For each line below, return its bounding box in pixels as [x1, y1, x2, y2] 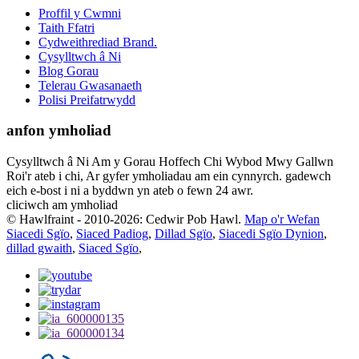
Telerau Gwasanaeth [38, 78, 142, 92]
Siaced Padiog [76, 227, 148, 240]
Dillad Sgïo [155, 227, 212, 240]
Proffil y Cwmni [38, 6, 121, 20]
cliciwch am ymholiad [6, 198, 118, 212]
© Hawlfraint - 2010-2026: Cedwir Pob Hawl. [6, 212, 241, 226]
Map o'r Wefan [244, 212, 320, 226]
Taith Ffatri [38, 20, 95, 34]
